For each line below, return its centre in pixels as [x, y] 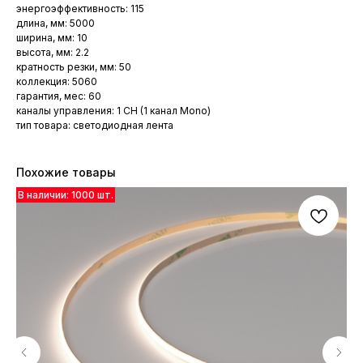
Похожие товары [66, 173]
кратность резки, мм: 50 [74, 67]
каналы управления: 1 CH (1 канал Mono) [113, 111]
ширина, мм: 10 [52, 38]
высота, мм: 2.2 [53, 53]
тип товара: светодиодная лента [95, 126]
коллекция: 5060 [57, 82]
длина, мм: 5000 [56, 23]
